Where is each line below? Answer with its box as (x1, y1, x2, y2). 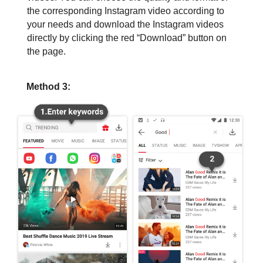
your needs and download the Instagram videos (26, 19, 224, 30)
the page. (26, 46, 66, 57)
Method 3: (26, 82, 70, 92)
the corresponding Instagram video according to (26, 6, 224, 16)
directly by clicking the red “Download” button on (26, 33, 227, 43)
